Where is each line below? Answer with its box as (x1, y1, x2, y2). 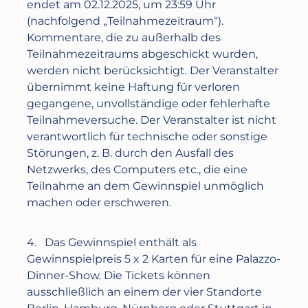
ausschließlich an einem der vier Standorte (27, 285, 263, 298)
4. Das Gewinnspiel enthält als (27, 236, 197, 249)
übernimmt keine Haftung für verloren (27, 80, 241, 93)
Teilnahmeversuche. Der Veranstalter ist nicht (27, 113, 277, 126)
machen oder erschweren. (27, 196, 172, 209)
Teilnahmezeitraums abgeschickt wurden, (27, 47, 258, 60)
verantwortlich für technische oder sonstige (27, 130, 268, 143)
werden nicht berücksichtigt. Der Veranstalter (27, 64, 279, 77)
